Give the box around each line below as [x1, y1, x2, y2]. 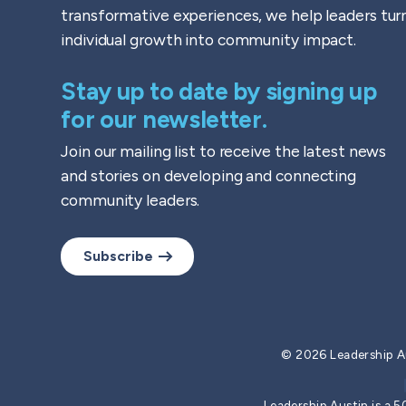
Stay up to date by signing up [61, 76, 377, 106]
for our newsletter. [61, 104, 267, 134]
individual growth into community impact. [61, 30, 357, 50]
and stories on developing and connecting [61, 165, 357, 185]
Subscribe [83, 247, 154, 266]
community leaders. [61, 189, 200, 209]
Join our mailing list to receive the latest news [61, 140, 387, 160]
